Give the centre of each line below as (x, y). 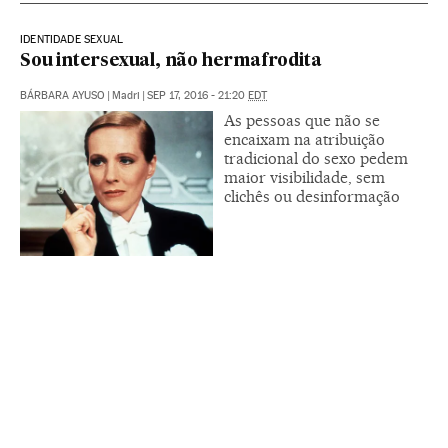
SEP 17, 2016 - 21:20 (197, 95)
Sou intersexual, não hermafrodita (171, 61)
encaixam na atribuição (304, 139)
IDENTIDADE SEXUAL (72, 39)
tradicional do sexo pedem (316, 158)
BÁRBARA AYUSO (62, 95)
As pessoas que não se (302, 120)
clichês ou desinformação (312, 196)
